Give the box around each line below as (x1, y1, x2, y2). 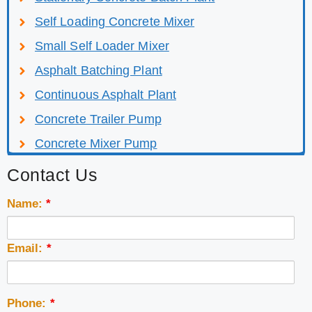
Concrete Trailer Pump (35, 112, 162, 127)
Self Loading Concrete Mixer (35, 15, 195, 29)
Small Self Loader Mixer (35, 39, 169, 54)
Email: (7, 242, 47, 256)
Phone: (7, 297, 50, 311)
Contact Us (7, 165, 97, 185)
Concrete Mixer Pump (35, 136, 157, 151)
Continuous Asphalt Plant (35, 88, 176, 102)
